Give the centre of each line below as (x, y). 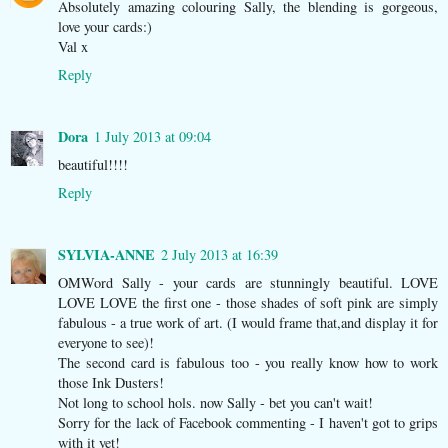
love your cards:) (105, 26)
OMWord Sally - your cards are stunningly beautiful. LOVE (248, 282)
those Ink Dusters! (111, 382)
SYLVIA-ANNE (106, 254)
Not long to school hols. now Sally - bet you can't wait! (215, 402)
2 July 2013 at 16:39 (219, 254)
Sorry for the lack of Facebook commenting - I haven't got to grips (248, 422)
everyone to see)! (106, 342)
